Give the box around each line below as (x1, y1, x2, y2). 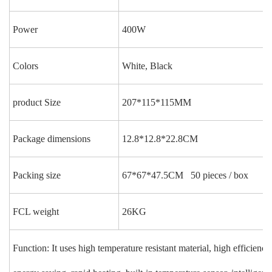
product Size (13, 97, 61, 108)
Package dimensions (13, 134, 90, 144)
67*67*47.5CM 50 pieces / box (122, 170, 248, 181)
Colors (13, 61, 38, 72)
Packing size (13, 170, 61, 181)
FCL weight (13, 206, 59, 217)
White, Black (122, 61, 172, 72)
